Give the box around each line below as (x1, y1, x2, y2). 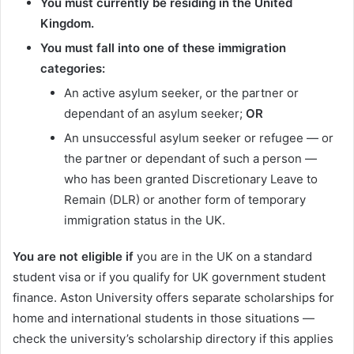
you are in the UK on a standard (134, 249, 312, 265)
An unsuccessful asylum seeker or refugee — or (64, 130, 333, 146)
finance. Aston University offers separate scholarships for (13, 290, 334, 306)
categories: (40, 61, 105, 77)
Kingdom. (40, 16, 94, 32)
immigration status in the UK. (64, 213, 225, 228)
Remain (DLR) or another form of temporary (64, 192, 306, 208)
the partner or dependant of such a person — (64, 151, 317, 167)
